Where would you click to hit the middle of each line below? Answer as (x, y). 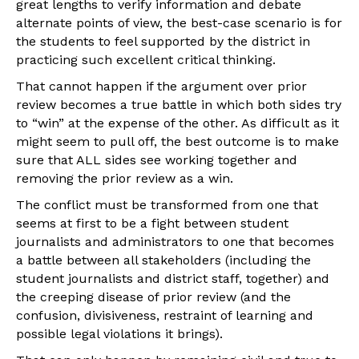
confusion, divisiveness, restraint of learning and (165, 315)
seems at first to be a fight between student (152, 223)
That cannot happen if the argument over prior (161, 86)
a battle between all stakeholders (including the (163, 260)
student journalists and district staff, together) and (173, 278)
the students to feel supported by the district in (163, 41)
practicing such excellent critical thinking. (146, 59)
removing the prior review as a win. (125, 178)
